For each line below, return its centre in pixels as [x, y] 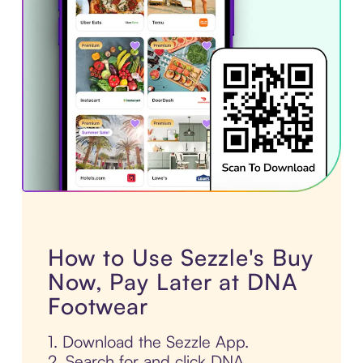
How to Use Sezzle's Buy [180, 258]
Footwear [98, 306]
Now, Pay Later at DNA [173, 282]
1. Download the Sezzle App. [148, 342]
